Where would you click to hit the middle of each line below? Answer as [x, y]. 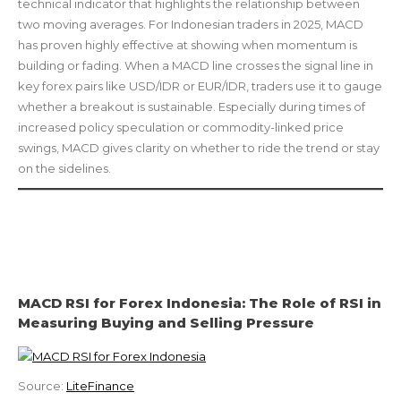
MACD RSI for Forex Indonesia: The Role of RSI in [200, 303]
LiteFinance [100, 385]
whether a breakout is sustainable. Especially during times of [192, 106]
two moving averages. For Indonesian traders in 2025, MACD [191, 24]
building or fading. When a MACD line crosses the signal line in [196, 65]
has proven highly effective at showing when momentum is [188, 44]
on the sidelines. [64, 168]
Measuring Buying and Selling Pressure [166, 322]
